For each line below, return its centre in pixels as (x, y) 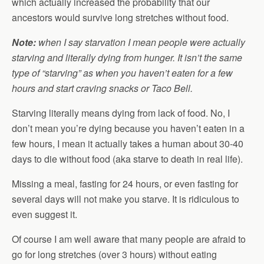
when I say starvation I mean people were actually (141, 42)
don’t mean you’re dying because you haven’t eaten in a (128, 128)
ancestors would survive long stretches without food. (120, 17)
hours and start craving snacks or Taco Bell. (103, 88)
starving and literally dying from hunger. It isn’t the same (127, 57)
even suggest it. (44, 214)
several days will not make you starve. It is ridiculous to (126, 199)
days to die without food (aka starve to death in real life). (127, 159)
